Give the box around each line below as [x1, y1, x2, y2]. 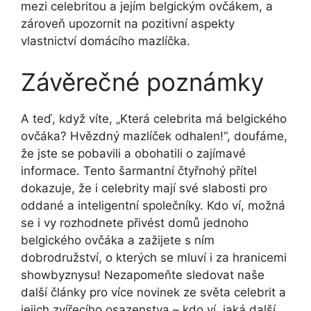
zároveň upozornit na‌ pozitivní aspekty [21, 16, 235, 31]
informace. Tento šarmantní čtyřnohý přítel [21, 164, 257, 178]
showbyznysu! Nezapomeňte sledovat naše [21, 268, 264, 283]
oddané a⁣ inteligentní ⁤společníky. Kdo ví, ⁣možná [21, 199, 285, 213]
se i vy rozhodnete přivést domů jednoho [21, 216, 249, 230]
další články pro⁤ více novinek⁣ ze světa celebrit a [21, 285, 286, 300]
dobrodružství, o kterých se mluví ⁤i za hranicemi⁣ [21, 251, 287, 265]
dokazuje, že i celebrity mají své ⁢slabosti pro [21, 181, 267, 196]
